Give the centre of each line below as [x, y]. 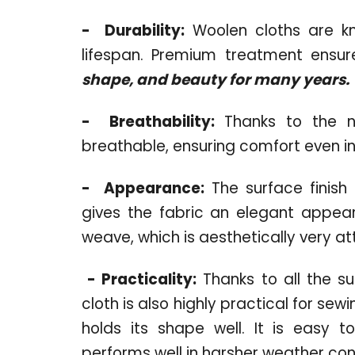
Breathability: [162, 121]
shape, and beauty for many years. [216, 79]
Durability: [145, 30]
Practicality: [149, 279]
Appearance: [154, 188]
